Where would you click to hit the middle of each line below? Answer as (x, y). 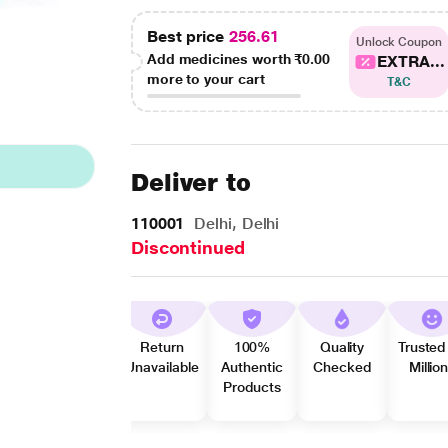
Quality (342, 347)
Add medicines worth (220, 59)
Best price (187, 36)
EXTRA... (411, 61)
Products (252, 387)
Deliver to (191, 182)
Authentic (252, 367)
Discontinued (187, 247)
